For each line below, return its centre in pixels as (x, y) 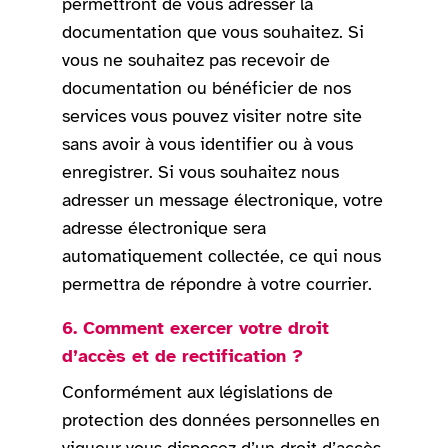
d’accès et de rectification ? (183, 356)
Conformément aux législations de (198, 392)
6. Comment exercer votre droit (196, 328)
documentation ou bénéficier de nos (207, 88)
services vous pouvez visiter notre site (212, 116)
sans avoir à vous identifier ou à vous (208, 144)
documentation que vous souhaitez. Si (213, 32)
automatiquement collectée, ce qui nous (222, 256)
